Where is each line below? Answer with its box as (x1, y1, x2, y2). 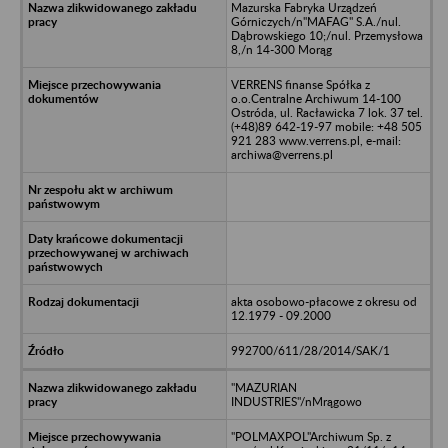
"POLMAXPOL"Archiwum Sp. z (230, 428, 391, 444)
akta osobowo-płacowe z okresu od (230, 293, 417, 309)
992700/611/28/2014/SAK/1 (230, 342, 390, 358)
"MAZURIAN (230, 379, 297, 395)
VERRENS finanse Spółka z (230, 76, 370, 92)
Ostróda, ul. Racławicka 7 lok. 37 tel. (230, 104, 423, 120)
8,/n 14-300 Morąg (230, 41, 332, 57)
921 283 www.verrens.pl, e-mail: (230, 132, 401, 148)
